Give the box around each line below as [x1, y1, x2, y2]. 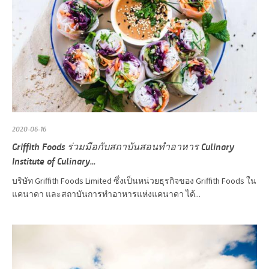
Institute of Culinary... [12, 154, 95, 167]
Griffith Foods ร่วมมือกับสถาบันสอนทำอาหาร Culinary [12, 139, 234, 153]
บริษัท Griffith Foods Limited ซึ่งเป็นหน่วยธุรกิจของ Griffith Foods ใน [12, 175, 256, 186]
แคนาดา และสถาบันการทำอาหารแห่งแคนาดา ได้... [12, 188, 201, 199]
